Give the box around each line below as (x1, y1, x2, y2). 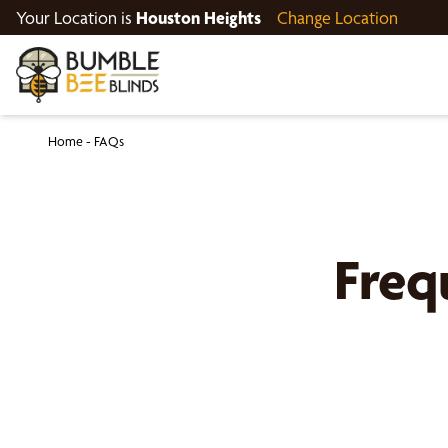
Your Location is (16, 7, 136, 28)
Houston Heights (136, 7, 261, 28)
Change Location (277, 7, 398, 28)
